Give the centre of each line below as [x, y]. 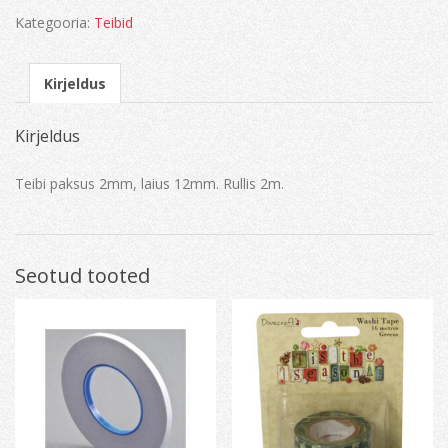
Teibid [113, 23]
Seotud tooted [82, 275]
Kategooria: [54, 23]
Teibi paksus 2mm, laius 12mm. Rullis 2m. [149, 183]
